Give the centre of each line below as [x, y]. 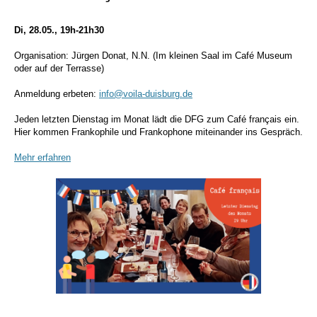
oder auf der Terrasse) [59, 68]
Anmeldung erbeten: [57, 94]
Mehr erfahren [42, 157]
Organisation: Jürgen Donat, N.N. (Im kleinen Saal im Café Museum [153, 56]
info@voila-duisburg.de [146, 94]
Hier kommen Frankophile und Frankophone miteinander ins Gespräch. [158, 132]
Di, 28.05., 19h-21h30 [59, 30]
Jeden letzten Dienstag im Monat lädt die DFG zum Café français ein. [157, 119]
